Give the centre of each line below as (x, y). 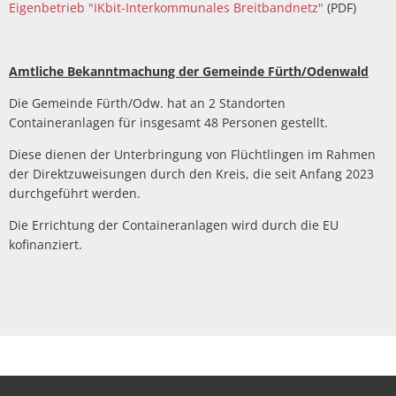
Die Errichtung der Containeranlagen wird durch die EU (174, 225)
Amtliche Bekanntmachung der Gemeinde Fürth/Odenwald (189, 71)
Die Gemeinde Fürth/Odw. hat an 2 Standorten (147, 103)
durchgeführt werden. (75, 193)
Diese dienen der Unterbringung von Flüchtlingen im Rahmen (192, 154)
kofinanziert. (46, 244)
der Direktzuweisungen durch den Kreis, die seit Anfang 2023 (191, 174)
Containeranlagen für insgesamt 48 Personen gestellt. (168, 122)
